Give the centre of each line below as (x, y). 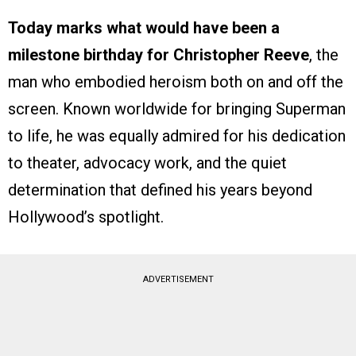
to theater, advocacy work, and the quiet (147, 163)
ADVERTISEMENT (178, 280)
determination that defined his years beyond (160, 190)
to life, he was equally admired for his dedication (177, 136)
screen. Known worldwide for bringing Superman (177, 109)
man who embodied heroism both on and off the (176, 82)
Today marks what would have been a (144, 28)
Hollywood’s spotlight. (86, 217)
